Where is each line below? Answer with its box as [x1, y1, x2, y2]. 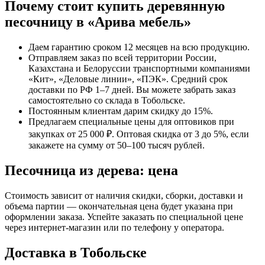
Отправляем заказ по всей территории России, [28, 52, 216, 63]
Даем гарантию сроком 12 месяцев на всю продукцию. [28, 41, 250, 52]
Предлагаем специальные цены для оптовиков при [28, 116, 234, 127]
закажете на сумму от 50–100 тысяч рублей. [28, 140, 205, 150]
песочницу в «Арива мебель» [5, 14, 191, 30]
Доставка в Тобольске [5, 244, 147, 260]
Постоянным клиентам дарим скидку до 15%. [28, 105, 213, 116]
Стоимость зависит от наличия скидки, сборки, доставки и [5, 190, 243, 201]
